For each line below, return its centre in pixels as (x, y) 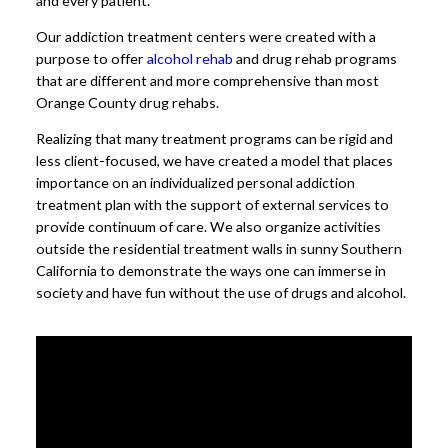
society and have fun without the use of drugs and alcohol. (221, 293)
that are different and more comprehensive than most (207, 80)
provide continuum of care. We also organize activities (208, 227)
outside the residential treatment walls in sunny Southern (219, 249)
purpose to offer (91, 58)
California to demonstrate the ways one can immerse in (211, 271)
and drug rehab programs (315, 58)
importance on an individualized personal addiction (195, 183)
